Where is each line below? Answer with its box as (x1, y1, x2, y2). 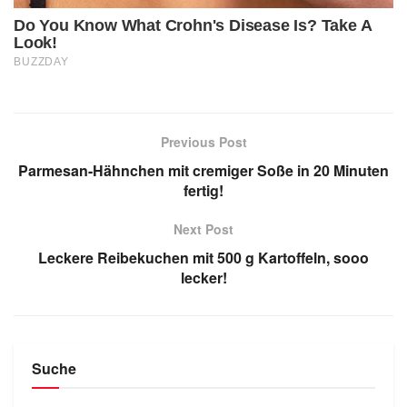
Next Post (174, 219, 233, 238)
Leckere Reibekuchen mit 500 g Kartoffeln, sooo (38, 246, 369, 268)
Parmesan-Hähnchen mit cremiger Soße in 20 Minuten (18, 159, 389, 181)
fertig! (184, 179, 223, 201)
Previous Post (160, 132, 247, 151)
